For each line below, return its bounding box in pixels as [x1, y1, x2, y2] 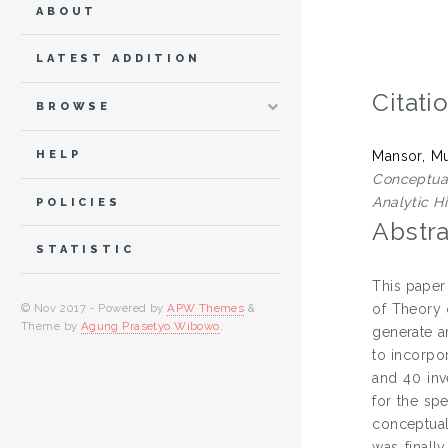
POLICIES [36, 195, 121, 209]
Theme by [21, 319, 81, 334]
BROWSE [36, 100, 112, 114]
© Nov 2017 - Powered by [21, 301, 168, 316]
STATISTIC [36, 243, 135, 257]
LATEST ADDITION [36, 52, 201, 66]
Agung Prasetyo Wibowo [80, 319, 220, 334]
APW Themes [167, 301, 245, 316]
